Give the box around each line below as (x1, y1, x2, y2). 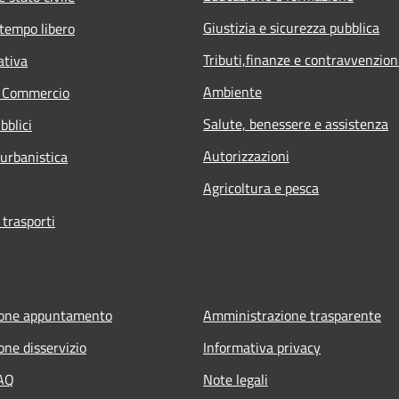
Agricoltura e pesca (203, 176, 319, 199)
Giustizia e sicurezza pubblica (203, 16, 379, 38)
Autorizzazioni (203, 144, 289, 167)
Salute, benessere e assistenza (203, 112, 388, 134)
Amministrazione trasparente (203, 304, 381, 326)
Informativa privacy (203, 336, 321, 358)
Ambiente (203, 80, 262, 102)
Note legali (203, 368, 268, 390)
